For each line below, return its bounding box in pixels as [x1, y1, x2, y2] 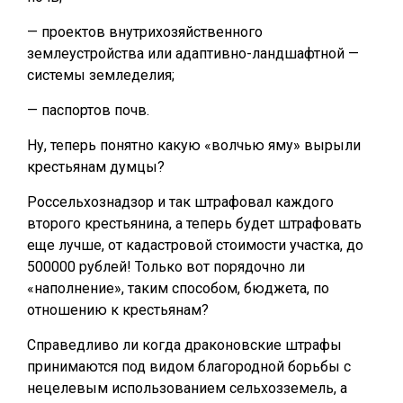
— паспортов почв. [27, 102, 149, 119]
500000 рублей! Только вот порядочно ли [27, 258, 305, 275]
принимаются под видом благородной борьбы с [27, 358, 351, 375]
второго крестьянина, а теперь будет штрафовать [27, 215, 362, 232]
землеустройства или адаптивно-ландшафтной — [27, 45, 359, 62]
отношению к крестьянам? [27, 301, 209, 318]
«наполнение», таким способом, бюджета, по [27, 280, 329, 297]
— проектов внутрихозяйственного [27, 23, 263, 40]
